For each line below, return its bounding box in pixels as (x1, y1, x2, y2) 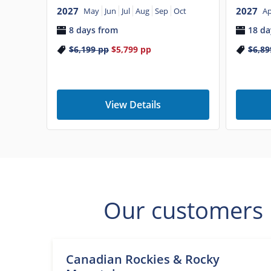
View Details (105, 97, 161, 111)
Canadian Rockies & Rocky (66, 250, 220, 267)
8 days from (69, 24, 118, 36)
